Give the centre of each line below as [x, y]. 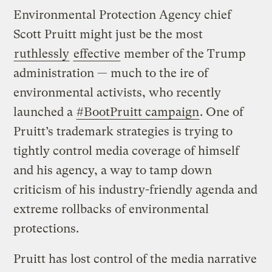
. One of [222, 112]
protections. [46, 229]
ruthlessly [42, 54]
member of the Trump [184, 54]
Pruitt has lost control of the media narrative [135, 259]
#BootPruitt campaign [138, 112]
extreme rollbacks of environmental [111, 209]
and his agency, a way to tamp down [113, 171]
